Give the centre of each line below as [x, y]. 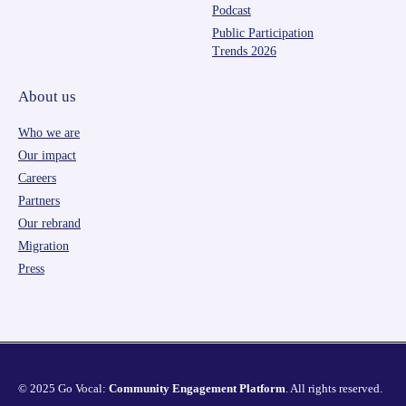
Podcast [232, 10]
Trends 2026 [244, 51]
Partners [39, 200]
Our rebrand [49, 223]
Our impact [47, 155]
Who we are [49, 132]
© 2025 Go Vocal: [63, 388]
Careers [37, 178]
